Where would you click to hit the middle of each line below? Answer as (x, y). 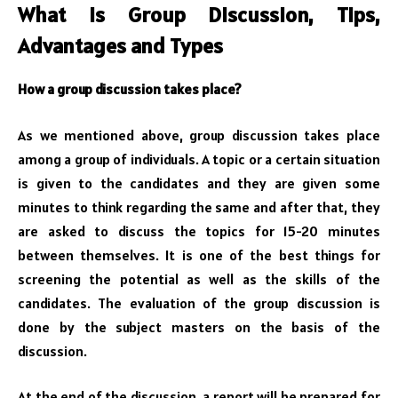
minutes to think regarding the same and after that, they (199, 207)
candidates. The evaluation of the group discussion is (199, 302)
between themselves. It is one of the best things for (199, 255)
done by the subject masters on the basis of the (199, 326)
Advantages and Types (120, 46)
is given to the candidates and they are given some (199, 183)
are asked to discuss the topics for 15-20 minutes (199, 231)
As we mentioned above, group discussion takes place (199, 135)
